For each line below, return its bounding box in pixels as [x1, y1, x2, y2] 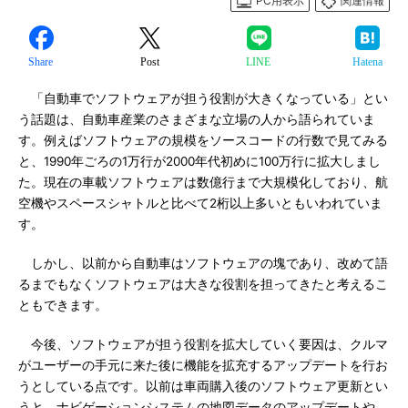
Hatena [352, 56, 382, 68]
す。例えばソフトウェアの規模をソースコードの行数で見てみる [18, 133, 388, 148]
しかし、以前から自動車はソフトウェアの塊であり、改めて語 [18, 256, 388, 270]
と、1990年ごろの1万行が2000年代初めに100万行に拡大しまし [18, 154, 381, 168]
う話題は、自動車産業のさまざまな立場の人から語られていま [18, 112, 375, 127]
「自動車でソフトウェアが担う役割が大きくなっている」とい [18, 91, 388, 106]
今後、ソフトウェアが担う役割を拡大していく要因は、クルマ [18, 337, 388, 352]
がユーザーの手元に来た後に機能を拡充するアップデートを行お [18, 358, 388, 372]
